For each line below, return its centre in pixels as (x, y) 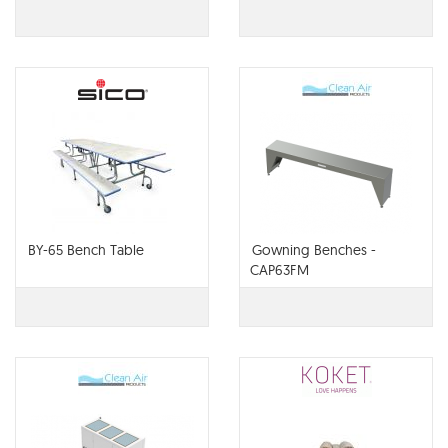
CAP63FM (279, 270)
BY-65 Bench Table (86, 250)
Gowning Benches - (314, 250)
